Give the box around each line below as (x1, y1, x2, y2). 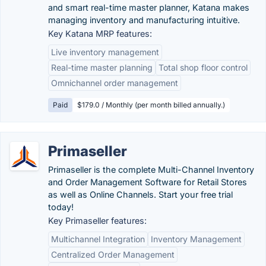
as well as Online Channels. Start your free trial (48, 189, 233, 199)
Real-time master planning (51, 62, 153, 72)
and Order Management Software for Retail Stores (48, 177, 247, 187)
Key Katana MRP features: (48, 28, 152, 39)
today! (48, 202, 74, 212)
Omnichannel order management (51, 78, 178, 88)
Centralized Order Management (51, 249, 175, 259)
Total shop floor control (159, 62, 248, 72)
